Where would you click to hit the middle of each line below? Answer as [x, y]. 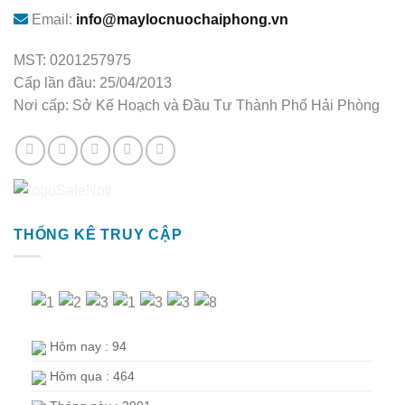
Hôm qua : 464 [90, 377]
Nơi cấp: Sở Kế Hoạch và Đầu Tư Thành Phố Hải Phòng [197, 106]
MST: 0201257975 [72, 61]
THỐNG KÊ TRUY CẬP [98, 234]
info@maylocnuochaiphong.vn [182, 19]
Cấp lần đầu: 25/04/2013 [93, 83]
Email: [52, 19]
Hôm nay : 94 [86, 347]
